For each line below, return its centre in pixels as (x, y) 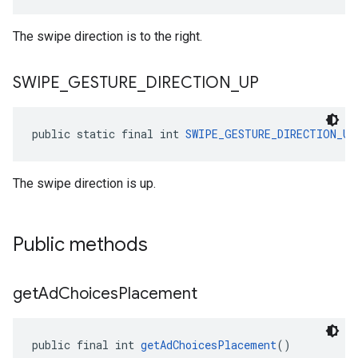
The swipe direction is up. (84, 183)
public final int (86, 345)
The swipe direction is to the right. (107, 36)
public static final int (109, 134)
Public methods (80, 245)
